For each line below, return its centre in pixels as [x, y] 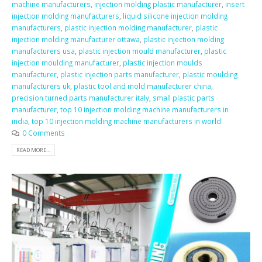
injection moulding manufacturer [65, 62]
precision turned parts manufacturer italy [80, 97]
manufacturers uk [41, 86]
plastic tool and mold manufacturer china [142, 86]
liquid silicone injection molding [175, 15]
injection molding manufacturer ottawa [76, 39]
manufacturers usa [43, 51]
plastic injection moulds [163, 62]
